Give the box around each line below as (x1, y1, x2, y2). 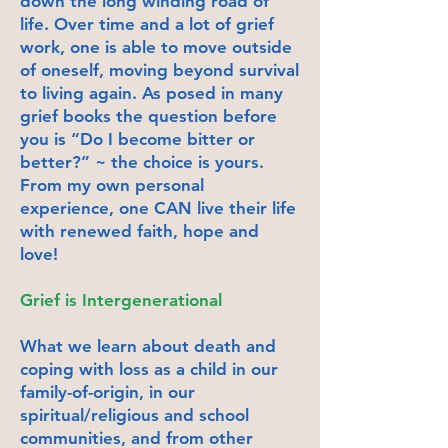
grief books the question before (20, 105, 277, 126)
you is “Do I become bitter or (20, 128, 255, 149)
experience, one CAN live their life (20, 197, 296, 218)
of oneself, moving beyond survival (20, 59, 299, 80)
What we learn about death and (20, 335, 276, 356)
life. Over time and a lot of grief (20, 13, 274, 34)
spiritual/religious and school (20, 404, 249, 425)
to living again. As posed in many (20, 82, 283, 103)
